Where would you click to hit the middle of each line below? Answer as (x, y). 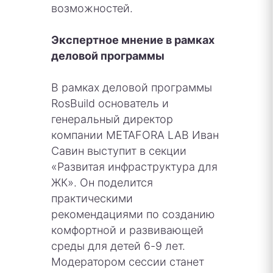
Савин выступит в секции (119, 151)
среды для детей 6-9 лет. (118, 246)
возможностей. (92, 8)
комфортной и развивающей (127, 230)
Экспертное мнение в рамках (133, 40)
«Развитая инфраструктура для (134, 166)
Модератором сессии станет (128, 261)
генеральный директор (112, 119)
